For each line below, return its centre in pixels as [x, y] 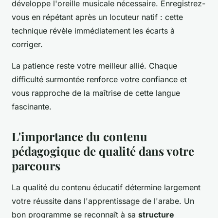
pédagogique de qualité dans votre [103, 151]
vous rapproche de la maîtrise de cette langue [96, 93]
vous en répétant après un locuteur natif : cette [97, 17]
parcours [36, 165]
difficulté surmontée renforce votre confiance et [99, 79]
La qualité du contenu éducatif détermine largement [106, 187]
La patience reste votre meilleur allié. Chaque [94, 65]
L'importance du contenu [80, 136]
